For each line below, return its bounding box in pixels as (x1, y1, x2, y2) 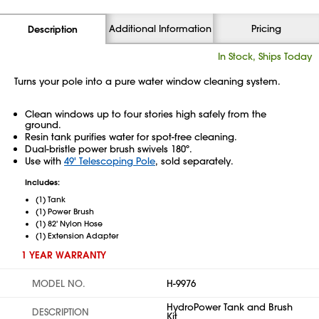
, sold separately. (155, 155, 234, 167)
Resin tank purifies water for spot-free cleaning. (25, 130, 237, 142)
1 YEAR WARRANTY (21, 249, 106, 261)
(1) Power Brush (36, 206, 94, 216)
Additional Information (108, 22, 211, 34)
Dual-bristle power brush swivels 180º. (25, 142, 192, 155)
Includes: (25, 177, 60, 187)
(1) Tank (36, 194, 66, 204)
